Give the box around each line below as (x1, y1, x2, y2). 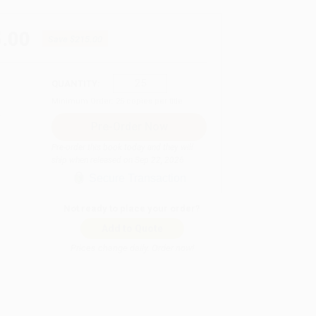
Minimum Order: (51, 96, 116, 106)
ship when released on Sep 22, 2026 (51, 154, 184, 165)
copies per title (124, 96, 183, 106)
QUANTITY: (51, 78, 100, 89)
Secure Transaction (88, 171, 186, 184)
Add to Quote (101, 222, 163, 234)
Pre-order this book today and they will (51, 142, 193, 152)
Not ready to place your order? (63, 202, 201, 214)
